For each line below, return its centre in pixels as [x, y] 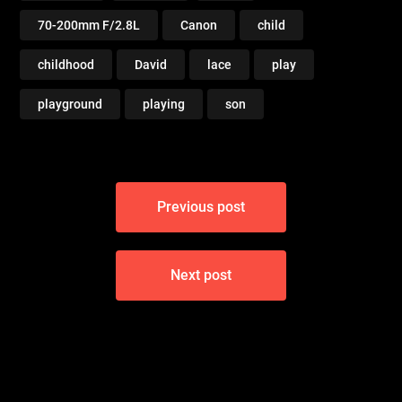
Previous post [201, 206]
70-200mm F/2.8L [89, 25]
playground [70, 104]
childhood [66, 64]
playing [164, 104]
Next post [201, 275]
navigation [75, 216]
